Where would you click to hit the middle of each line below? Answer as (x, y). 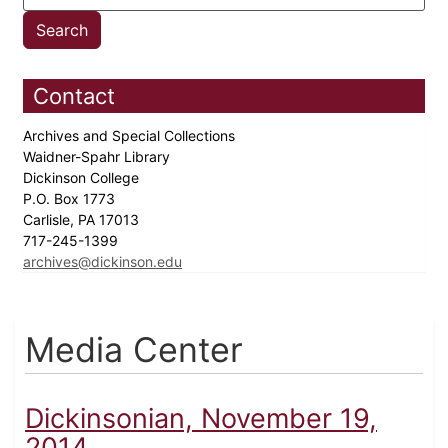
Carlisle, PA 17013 (83, 220)
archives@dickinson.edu (102, 262)
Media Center (134, 350)
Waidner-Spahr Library (98, 157)
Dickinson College (83, 178)
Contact (74, 96)
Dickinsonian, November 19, (201, 419)
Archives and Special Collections (131, 136)
